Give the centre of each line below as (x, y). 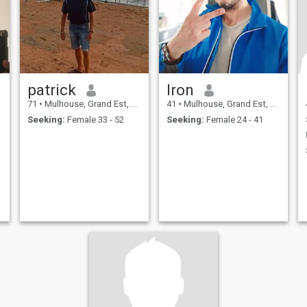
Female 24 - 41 (233, 119)
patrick (51, 90)
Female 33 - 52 (94, 119)
